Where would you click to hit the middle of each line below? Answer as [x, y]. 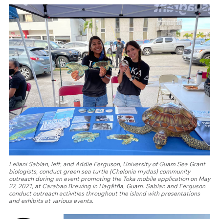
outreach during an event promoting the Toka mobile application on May [109, 179]
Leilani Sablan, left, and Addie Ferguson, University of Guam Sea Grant [107, 164]
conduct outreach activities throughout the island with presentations [104, 194]
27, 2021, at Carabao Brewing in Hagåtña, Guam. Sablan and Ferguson [107, 186]
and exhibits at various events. [51, 201]
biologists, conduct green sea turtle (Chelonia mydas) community [99, 172]
